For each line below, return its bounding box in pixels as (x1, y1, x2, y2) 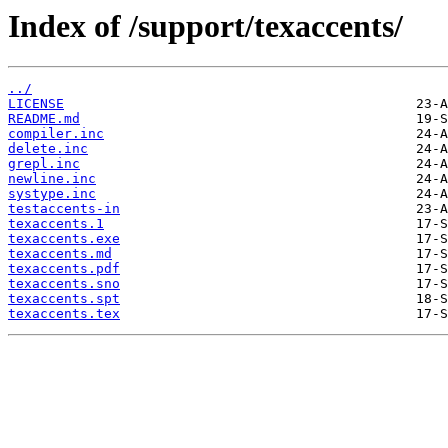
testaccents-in (8, 201, 120, 217)
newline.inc (8, 171, 96, 187)
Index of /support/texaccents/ (8, 8, 403, 44)
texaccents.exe (8, 231, 120, 247)
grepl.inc (8, 156, 80, 172)
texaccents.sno (8, 276, 120, 292)
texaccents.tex (8, 306, 120, 322)
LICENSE (8, 96, 64, 112)
